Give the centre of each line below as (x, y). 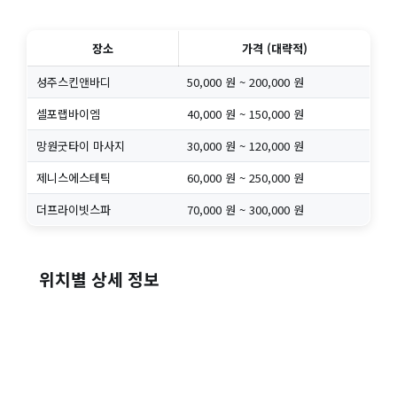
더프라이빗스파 (73, 210)
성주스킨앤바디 (73, 82)
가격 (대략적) (274, 49)
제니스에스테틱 (73, 178)
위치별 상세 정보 (100, 280)
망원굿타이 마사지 (80, 146)
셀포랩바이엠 (68, 114)
